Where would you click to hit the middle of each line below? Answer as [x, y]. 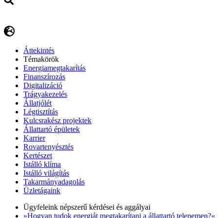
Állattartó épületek [52, 129]
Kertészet [38, 156]
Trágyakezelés [45, 94]
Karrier [34, 138]
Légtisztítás [41, 112]
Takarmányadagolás [54, 182]
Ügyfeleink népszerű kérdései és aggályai [87, 207]
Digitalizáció [43, 86]
